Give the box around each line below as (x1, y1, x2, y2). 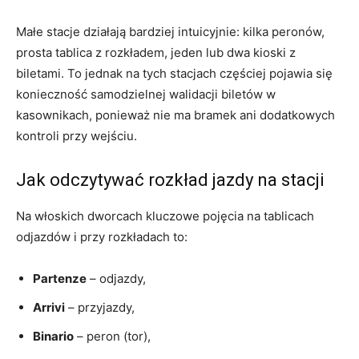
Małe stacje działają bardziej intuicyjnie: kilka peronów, (16, 24, 325, 40)
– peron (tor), (74, 329, 151, 345)
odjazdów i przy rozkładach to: (16, 229, 188, 245)
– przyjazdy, (65, 300, 135, 316)
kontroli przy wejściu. (16, 128, 137, 144)
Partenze (33, 271, 87, 287)
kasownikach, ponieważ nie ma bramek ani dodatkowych (16, 107, 335, 123)
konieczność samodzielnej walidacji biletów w (16, 87, 276, 103)
